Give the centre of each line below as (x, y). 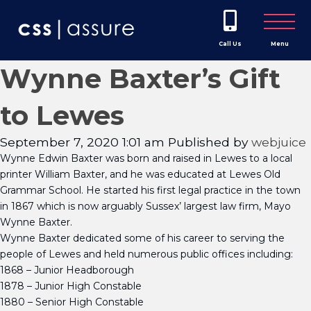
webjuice (279, 142)
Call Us (230, 44)
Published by (210, 142)
